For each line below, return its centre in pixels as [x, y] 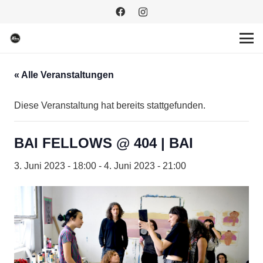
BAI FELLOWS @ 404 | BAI [104, 143]
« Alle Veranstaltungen [64, 75]
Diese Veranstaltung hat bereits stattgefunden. [110, 105]
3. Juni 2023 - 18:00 [55, 166]
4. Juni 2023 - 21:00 [145, 166]
